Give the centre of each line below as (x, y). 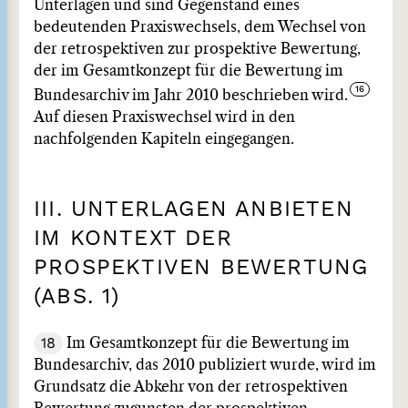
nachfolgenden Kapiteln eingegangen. (164, 139)
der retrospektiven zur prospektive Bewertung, (197, 49)
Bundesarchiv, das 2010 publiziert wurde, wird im (205, 365)
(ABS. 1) (77, 296)
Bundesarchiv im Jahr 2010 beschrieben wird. (191, 96)
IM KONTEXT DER (133, 238)
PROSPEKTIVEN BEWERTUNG (201, 267)
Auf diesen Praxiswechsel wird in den (164, 117)
